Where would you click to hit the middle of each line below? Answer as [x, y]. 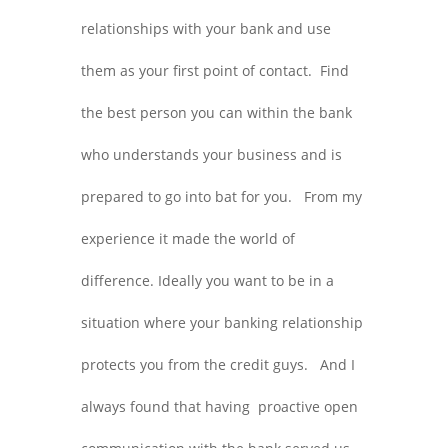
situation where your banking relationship [221, 322]
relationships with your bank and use [205, 28]
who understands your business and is [211, 154]
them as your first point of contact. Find [214, 70]
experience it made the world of [187, 238]
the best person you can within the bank [216, 112]
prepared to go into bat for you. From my [221, 196]
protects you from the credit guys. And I [217, 364]
